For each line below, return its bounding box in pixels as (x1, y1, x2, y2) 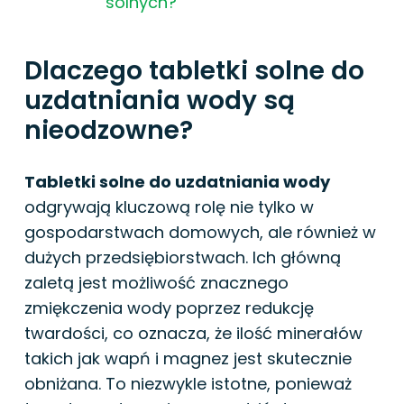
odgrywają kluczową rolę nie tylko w (24, 195, 314, 218)
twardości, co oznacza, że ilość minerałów (24, 321, 363, 344)
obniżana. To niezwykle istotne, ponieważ (24, 372, 352, 395)
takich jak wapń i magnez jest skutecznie (24, 346, 352, 370)
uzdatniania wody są (24, 82, 295, 118)
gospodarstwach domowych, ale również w (24, 220, 376, 243)
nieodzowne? (24, 112, 193, 148)
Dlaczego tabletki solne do (24, 52, 364, 88)
